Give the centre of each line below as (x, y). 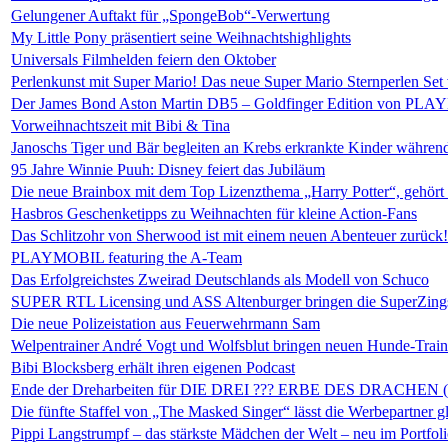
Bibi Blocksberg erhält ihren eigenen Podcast (153, 367)
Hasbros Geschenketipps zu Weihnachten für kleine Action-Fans (214, 213)
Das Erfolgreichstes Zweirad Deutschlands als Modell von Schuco (220, 279)
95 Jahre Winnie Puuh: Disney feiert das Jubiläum (168, 169)
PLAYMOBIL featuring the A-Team (126, 257)
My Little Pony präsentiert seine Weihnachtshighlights (181, 37)
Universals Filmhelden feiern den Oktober (143, 59)
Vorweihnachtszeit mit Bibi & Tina (120, 125)
